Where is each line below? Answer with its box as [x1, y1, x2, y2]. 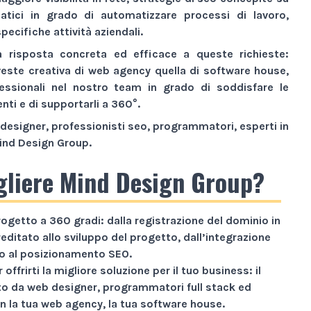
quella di [151, 63, 203, 77]
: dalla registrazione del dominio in [101, 213, 280, 227]
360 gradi [49, 213, 101, 227]
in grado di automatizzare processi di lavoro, [23, 8, 289, 22]
